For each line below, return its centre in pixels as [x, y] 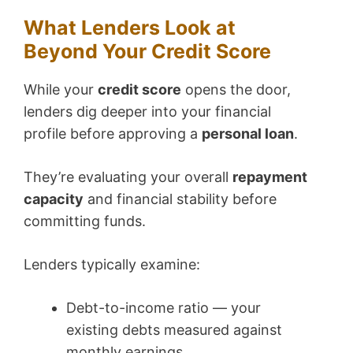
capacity [54, 199]
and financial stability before [180, 199]
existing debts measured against [174, 329]
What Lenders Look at [130, 27]
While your [61, 89]
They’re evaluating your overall [128, 176]
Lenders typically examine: [112, 264]
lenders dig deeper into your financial [147, 111]
